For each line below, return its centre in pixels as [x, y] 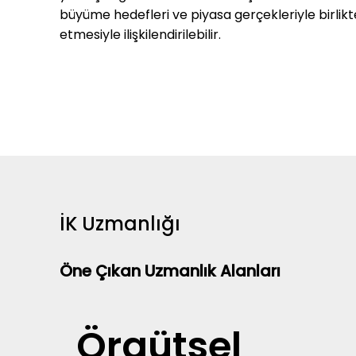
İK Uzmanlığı [120, 224]
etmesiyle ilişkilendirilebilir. [141, 35]
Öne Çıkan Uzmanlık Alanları [170, 271]
